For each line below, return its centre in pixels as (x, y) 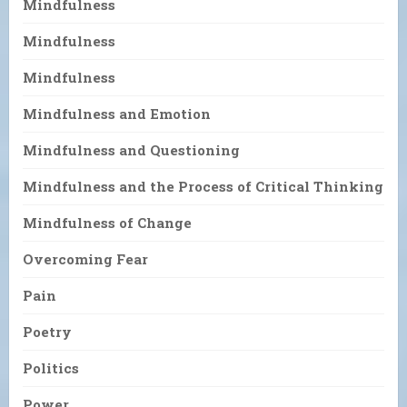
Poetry (47, 331)
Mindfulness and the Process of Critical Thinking (203, 186)
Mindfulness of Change (107, 222)
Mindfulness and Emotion (117, 113)
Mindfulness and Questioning (131, 149)
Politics (51, 367)
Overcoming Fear (85, 258)
